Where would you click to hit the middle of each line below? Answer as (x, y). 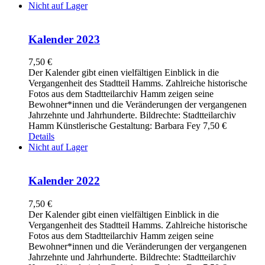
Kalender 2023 (64, 39)
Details (41, 137)
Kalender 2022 (64, 181)
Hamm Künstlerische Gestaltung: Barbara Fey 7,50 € (130, 126)
